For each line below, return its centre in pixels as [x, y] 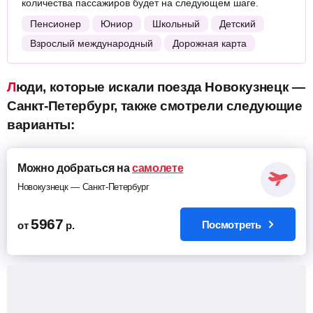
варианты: [41, 125]
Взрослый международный [92, 43]
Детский [238, 24]
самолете [158, 168]
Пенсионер [56, 24]
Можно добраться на [75, 168]
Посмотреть [233, 224]
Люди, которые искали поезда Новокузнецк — [12, 87]
